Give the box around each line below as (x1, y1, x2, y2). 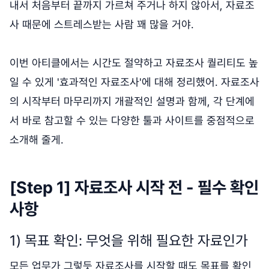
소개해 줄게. (10, 133, 64, 146)
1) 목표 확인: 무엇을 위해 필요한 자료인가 (10, 231, 252, 249)
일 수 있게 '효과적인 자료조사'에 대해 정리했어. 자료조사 (10, 75, 259, 88)
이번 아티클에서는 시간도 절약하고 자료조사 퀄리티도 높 (10, 56, 258, 69)
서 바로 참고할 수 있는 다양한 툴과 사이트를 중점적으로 (10, 113, 255, 127)
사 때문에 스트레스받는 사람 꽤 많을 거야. (10, 17, 197, 31)
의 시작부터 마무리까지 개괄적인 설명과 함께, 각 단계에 (10, 94, 255, 107)
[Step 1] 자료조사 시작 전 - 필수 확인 (10, 177, 259, 198)
